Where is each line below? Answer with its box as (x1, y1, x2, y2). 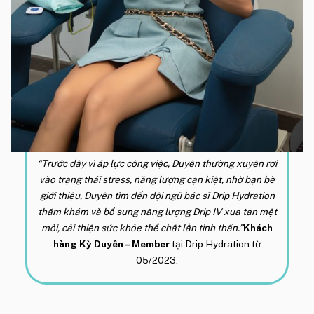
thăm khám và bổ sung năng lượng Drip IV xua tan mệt (37, 206, 277, 218)
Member (131, 238, 170, 250)
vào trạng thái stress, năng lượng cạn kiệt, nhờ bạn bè (39, 174, 275, 186)
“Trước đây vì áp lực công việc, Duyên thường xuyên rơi (37, 158, 277, 170)
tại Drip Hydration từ (169, 238, 261, 250)
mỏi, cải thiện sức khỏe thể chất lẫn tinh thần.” (41, 222, 243, 234)
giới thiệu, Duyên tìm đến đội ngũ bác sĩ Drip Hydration (39, 190, 275, 202)
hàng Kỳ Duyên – (53, 238, 132, 250)
